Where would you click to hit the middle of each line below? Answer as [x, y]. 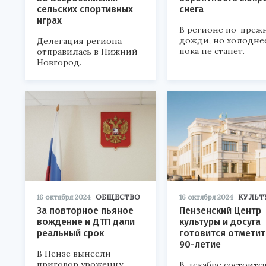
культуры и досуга [220, 222]
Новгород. [59, 62]
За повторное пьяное [85, 210]
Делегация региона [79, 41]
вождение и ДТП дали [86, 222]
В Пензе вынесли [74, 254]
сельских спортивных [85, 9]
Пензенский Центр [220, 210]
